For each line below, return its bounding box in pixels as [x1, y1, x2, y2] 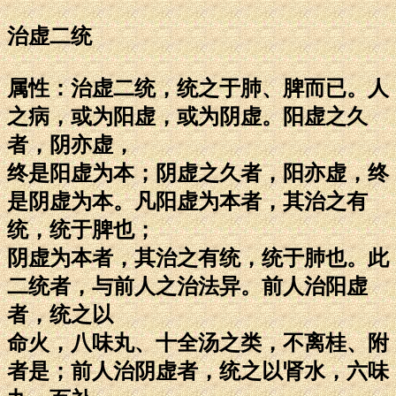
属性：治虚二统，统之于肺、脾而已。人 [7, 76, 389, 100]
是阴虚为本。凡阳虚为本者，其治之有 [7, 189, 368, 213]
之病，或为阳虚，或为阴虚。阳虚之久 [7, 104, 368, 128]
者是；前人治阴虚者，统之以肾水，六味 [7, 359, 389, 383]
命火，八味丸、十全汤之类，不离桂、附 [7, 331, 389, 354]
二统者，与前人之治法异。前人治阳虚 [7, 274, 368, 298]
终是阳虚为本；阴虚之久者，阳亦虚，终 [7, 161, 389, 185]
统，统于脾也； [7, 217, 156, 241]
